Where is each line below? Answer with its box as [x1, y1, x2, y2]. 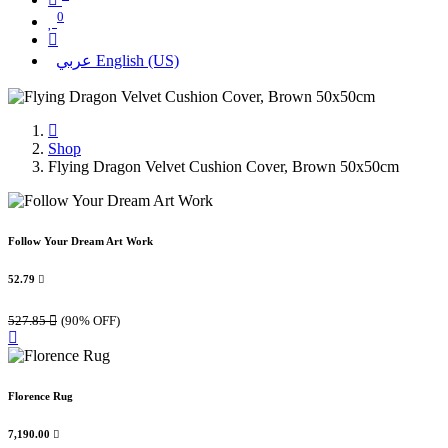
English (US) [96, 52, 179, 70]
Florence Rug [8, 390, 73, 403]
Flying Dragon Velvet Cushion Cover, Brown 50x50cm [48, 158, 399, 176]
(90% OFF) [61, 313, 120, 329]
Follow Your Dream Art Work [8, 235, 153, 248]
